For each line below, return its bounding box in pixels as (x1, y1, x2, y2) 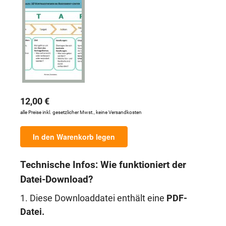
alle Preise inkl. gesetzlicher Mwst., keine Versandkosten (20, 109, 142, 115)
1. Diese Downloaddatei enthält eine (20, 193, 166, 203)
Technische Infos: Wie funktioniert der (20, 159, 186, 171)
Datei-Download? (20, 174, 93, 185)
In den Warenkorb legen (33, 132, 115, 142)
